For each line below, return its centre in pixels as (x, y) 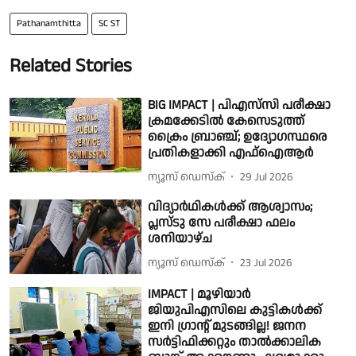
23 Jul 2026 (267, 263)
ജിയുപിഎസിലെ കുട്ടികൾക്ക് (235, 310)
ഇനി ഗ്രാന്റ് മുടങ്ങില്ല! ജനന (227, 326)
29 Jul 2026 (267, 177)
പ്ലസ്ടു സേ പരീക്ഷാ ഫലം (222, 223)
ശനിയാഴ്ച (180, 239)
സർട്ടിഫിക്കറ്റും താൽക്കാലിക (235, 342)
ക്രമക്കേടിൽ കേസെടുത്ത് (226, 122)
